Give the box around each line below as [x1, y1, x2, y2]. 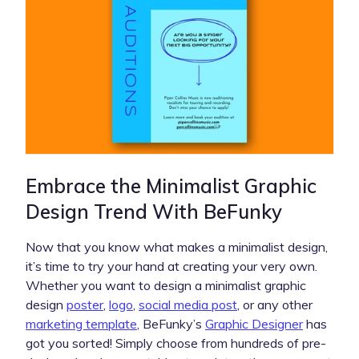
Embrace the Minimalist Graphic [26, 173, 317, 198]
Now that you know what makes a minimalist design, [26, 238, 328, 255]
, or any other [237, 296, 313, 313]
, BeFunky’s [137, 315, 205, 332]
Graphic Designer [205, 315, 303, 332]
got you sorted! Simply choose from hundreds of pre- [26, 334, 326, 351]
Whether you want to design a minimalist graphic [26, 276, 306, 293]
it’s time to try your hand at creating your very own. [26, 257, 317, 274]
